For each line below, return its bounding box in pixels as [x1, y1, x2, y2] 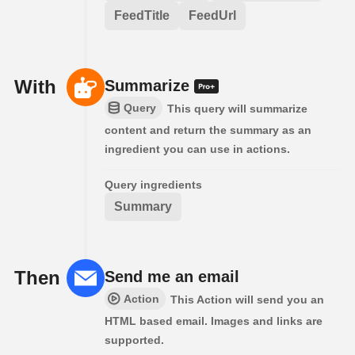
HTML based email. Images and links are [105, 314, 323, 327]
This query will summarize [167, 101, 307, 115]
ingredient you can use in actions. [105, 142, 290, 155]
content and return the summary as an [105, 123, 311, 136]
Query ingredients [105, 177, 202, 191]
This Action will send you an [170, 292, 324, 306]
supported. [105, 333, 164, 346]
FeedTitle [114, 8, 170, 22]
